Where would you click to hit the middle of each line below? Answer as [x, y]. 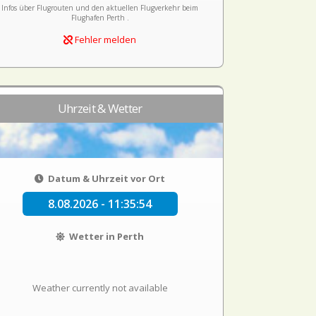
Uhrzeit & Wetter [100, 108]
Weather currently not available [100, 288]
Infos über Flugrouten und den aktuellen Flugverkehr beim [100, 8]
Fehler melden [105, 39]
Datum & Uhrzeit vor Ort [106, 178]
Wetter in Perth [106, 236]
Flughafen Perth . [100, 18]
